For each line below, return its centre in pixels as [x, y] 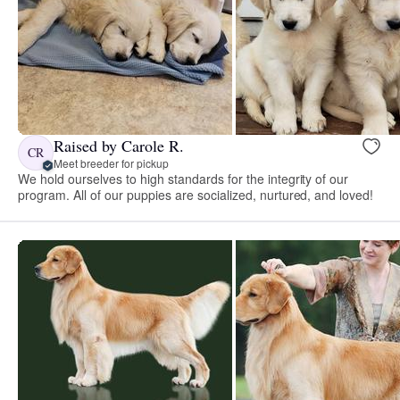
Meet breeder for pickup [111, 162]
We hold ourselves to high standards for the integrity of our [183, 179]
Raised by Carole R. [119, 145]
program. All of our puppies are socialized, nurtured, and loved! [196, 195]
